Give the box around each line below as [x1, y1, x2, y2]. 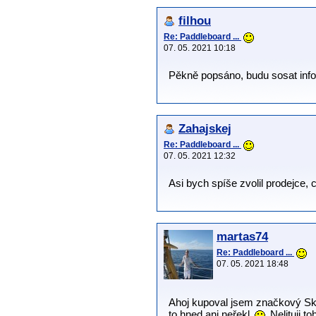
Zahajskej [178, 122, 231, 136]
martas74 [217, 230, 268, 244]
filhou [178, 14, 211, 28]
